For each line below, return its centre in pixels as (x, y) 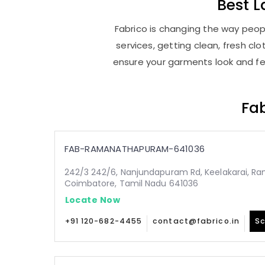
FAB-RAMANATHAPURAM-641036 (134, 149)
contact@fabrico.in (196, 221)
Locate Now (92, 200)
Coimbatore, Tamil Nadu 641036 (131, 183)
